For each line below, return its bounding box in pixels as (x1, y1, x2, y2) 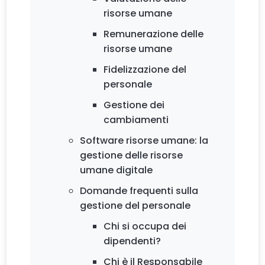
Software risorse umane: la (80, 133, 209, 147)
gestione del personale (80, 198, 191, 212)
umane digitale (80, 163, 153, 177)
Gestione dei (104, 98, 165, 112)
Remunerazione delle (104, 27, 204, 41)
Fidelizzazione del (104, 62, 187, 76)
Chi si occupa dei (104, 219, 187, 233)
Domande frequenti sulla (80, 183, 199, 198)
